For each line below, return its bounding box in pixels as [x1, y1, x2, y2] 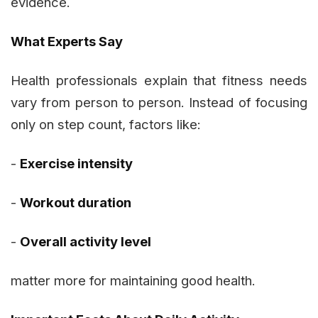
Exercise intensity [20, 155, 133, 172]
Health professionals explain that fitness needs [11, 72, 307, 89]
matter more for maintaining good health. [11, 273, 256, 289]
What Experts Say [11, 33, 123, 50]
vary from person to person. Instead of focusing [11, 94, 307, 111]
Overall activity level [20, 234, 151, 250]
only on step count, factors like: [11, 116, 201, 133]
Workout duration [20, 194, 131, 211]
